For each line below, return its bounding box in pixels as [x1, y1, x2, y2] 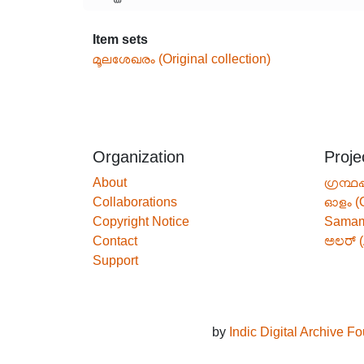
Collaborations [93, 195, 177, 209]
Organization [93, 148, 184, 166]
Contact [93, 234, 137, 248]
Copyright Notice [93, 214, 189, 228]
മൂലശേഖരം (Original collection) [93, 52, 271, 66]
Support [93, 253, 138, 267]
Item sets [93, 32, 148, 46]
